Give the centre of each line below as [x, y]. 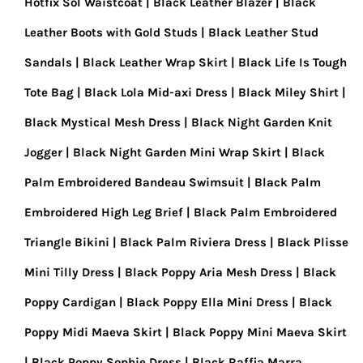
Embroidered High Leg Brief [104, 212]
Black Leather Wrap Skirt [155, 62]
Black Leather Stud [263, 32]
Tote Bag [49, 92]
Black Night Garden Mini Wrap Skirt [177, 152]
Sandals [48, 62]
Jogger [43, 152]
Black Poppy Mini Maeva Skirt [260, 332]
